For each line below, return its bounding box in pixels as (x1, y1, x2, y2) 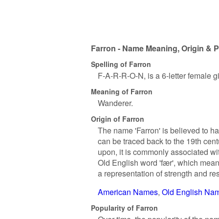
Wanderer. (98, 97, 133, 109)
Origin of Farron (91, 113, 144, 124)
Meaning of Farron (91, 86, 153, 96)
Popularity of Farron (91, 202, 158, 213)
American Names (98, 186, 158, 197)
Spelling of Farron (91, 59, 151, 69)
